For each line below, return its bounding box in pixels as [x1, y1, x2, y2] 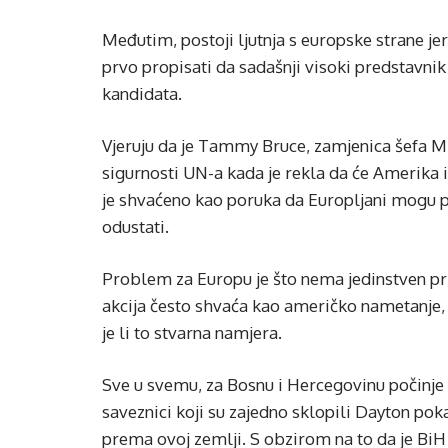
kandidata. [102, 83, 182, 104]
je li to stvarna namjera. [102, 322, 282, 343]
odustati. [102, 216, 169, 237]
